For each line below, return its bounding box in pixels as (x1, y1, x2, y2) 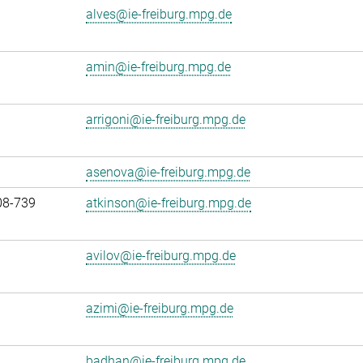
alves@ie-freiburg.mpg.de (86, 6, 232, 22)
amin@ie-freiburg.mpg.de (86, 59, 231, 75)
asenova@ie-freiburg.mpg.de (86, 164, 250, 180)
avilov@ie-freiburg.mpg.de (86, 248, 236, 263)
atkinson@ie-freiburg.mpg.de (86, 195, 251, 211)
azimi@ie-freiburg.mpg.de (86, 301, 233, 316)
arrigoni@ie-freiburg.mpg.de (86, 112, 246, 127)
